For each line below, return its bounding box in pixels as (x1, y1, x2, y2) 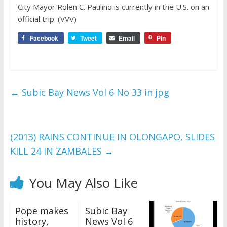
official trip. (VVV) (17, 13, 77, 24)
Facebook (29, 33, 58, 43)
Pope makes (15, 204, 68, 217)
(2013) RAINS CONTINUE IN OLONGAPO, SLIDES (10, 130, 215, 143)
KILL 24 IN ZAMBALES (10, 144, 104, 157)
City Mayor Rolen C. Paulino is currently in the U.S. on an (17, 1, 210, 12)
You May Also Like (29, 173, 138, 192)
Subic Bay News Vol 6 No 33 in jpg (19, 86, 169, 98)
